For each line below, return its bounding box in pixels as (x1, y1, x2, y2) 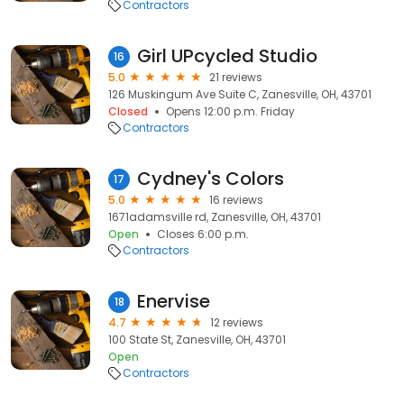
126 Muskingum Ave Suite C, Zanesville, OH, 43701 (108, 87, 372, 102)
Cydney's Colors (137, 166, 284, 191)
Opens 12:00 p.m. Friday (166, 104, 295, 119)
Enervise (137, 289, 210, 314)
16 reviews (209, 192, 263, 207)
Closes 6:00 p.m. (157, 226, 249, 242)
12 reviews (210, 315, 263, 330)
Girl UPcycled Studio (137, 43, 317, 69)
